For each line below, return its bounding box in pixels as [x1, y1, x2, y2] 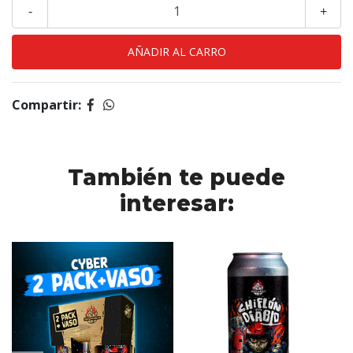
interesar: [119, 190, 234, 217]
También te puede [68, 164, 285, 191]
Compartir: [12, 96, 81, 113]
